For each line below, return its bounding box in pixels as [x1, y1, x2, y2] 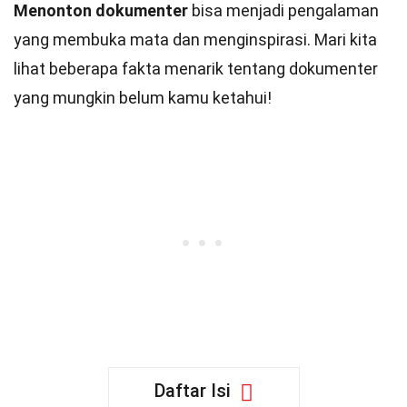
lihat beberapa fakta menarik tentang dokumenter [14, 59, 378, 78]
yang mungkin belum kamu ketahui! [14, 88, 272, 107]
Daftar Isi [154, 380, 231, 402]
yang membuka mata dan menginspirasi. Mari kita [14, 30, 377, 49]
